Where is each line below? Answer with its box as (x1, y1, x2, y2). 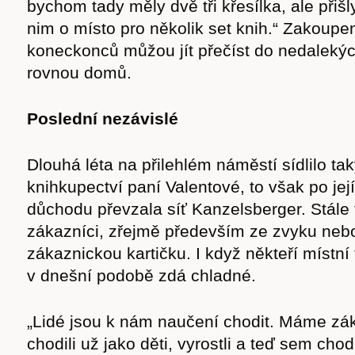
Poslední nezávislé (27, 109, 178, 128)
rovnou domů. (27, 63, 132, 82)
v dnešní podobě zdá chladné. (27, 266, 256, 284)
